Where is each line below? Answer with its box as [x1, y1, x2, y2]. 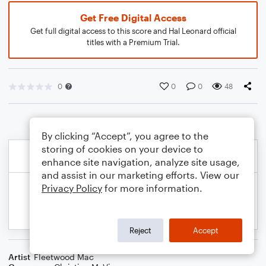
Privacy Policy [42, 182, 102, 194]
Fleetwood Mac [34, 252, 94, 262]
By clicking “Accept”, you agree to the [42, 130, 208, 141]
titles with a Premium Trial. [86, 37, 180, 47]
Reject [129, 225, 151, 235]
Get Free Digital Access [80, 12, 186, 23]
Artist [8, 252, 30, 262]
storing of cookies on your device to [42, 143, 203, 154]
